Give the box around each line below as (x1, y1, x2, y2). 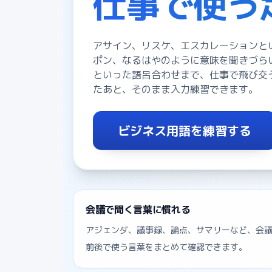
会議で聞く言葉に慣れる (86, 202, 191, 216)
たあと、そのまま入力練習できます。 (93, 82, 258, 96)
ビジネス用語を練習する (118, 121, 251, 139)
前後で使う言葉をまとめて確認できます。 (86, 240, 247, 253)
